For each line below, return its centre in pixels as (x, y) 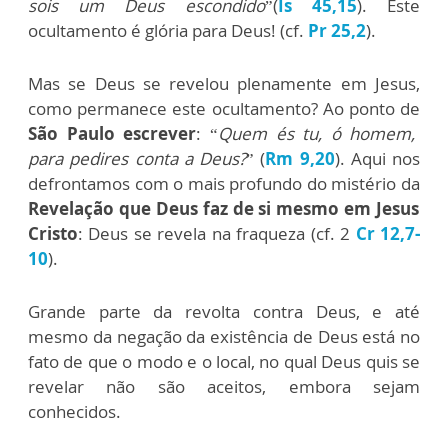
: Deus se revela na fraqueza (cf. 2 (217, 234)
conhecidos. (76, 412)
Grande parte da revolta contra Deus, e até (224, 312)
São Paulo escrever (112, 134)
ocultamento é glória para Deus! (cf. (168, 31)
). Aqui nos (377, 159)
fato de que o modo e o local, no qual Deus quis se (224, 362)
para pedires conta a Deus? (137, 159)
